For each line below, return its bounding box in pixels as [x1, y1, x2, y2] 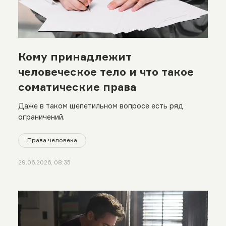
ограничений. [18, 112, 65, 121]
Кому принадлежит [18, 49, 132, 63]
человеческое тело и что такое [18, 65, 194, 78]
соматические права [18, 80, 136, 93]
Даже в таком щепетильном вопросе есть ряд [18, 101, 183, 110]
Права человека [27, 136, 77, 144]
